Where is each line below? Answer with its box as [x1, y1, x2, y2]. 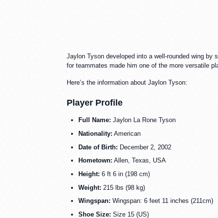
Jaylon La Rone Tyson [111, 116, 176, 124]
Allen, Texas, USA [112, 157, 166, 164]
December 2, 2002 [118, 143, 171, 151]
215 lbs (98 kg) [101, 183, 145, 191]
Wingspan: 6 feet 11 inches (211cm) [110, 197, 213, 205]
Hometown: [78, 157, 112, 164]
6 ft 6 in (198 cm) [100, 170, 150, 178]
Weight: [78, 183, 101, 191]
